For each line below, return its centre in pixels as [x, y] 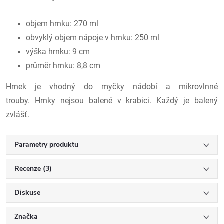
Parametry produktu [46, 145]
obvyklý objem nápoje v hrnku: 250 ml [93, 38]
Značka [26, 217]
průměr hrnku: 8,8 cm [63, 66]
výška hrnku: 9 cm [59, 52]
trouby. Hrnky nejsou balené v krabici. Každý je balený [112, 101]
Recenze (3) [33, 169]
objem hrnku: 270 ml [62, 24]
